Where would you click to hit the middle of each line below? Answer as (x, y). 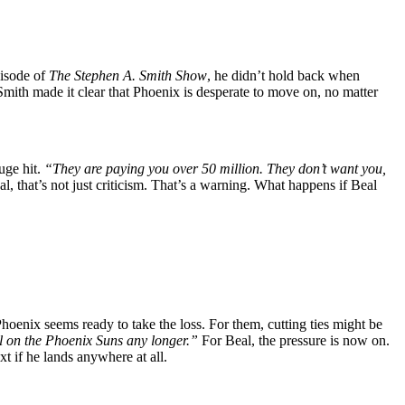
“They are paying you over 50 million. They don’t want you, (213, 168)
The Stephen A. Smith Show (128, 75)
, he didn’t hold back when (283, 75)
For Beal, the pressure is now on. (294, 340)
